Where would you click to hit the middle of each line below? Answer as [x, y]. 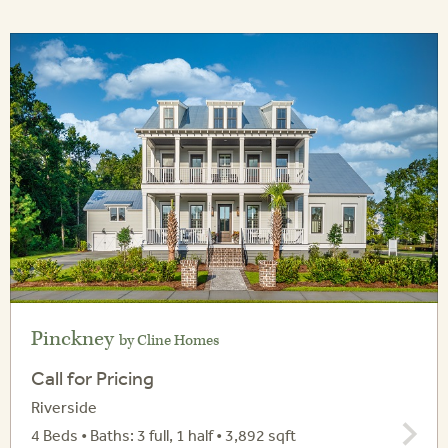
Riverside [64, 407]
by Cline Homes [169, 341]
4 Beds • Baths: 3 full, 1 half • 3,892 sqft [163, 435]
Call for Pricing [92, 378]
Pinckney [75, 339]
